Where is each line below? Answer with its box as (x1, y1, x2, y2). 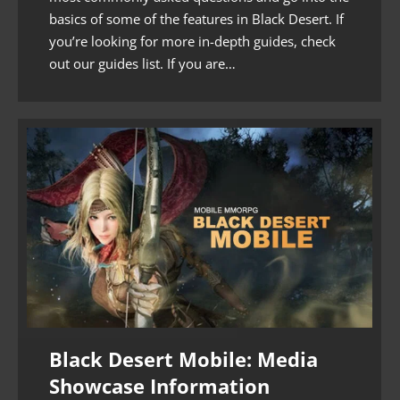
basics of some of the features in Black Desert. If (49, 9, 344, 28)
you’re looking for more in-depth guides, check (49, 31, 336, 50)
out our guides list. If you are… (49, 54, 236, 72)
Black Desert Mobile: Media (49, 345, 318, 372)
